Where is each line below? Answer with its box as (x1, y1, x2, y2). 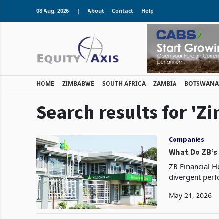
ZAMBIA (153, 79, 176, 88)
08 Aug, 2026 (36, 7, 69, 14)
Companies (169, 134, 205, 144)
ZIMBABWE (62, 79, 94, 88)
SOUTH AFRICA (102, 79, 146, 88)
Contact (112, 7, 133, 14)
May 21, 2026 (169, 190, 212, 200)
